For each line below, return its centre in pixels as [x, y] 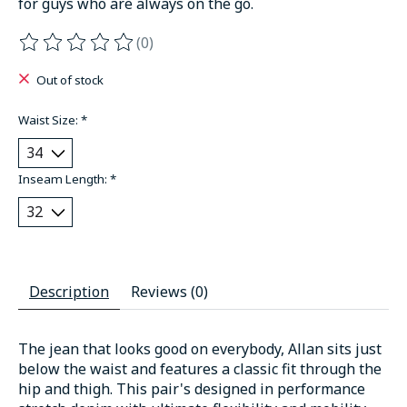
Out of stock [69, 79]
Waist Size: [50, 120]
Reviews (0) [169, 292]
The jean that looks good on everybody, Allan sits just [200, 349]
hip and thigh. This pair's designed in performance [192, 389]
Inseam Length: [64, 179]
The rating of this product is [116, 52]
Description [69, 292]
